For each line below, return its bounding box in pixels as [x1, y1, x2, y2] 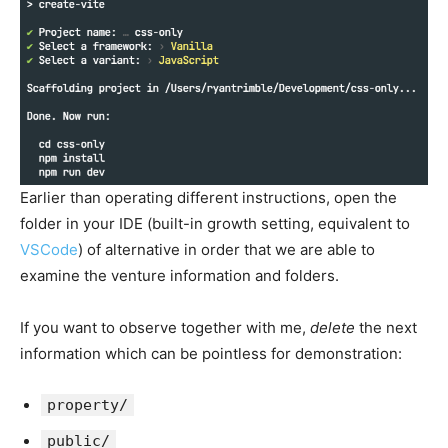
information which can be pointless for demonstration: [20, 344, 402, 364]
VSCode [20, 240, 78, 260]
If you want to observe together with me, [20, 318, 310, 338]
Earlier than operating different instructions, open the [20, 188, 397, 208]
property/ [47, 396, 128, 415]
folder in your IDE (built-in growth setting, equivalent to [20, 214, 410, 234]
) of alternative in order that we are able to [78, 240, 375, 260]
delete [310, 318, 355, 338]
